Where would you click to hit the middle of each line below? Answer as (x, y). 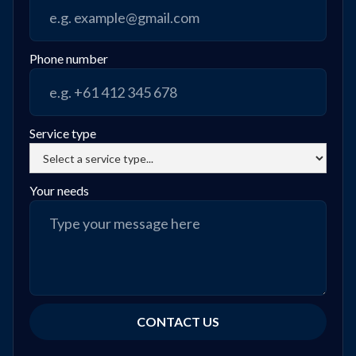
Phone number (69, 58)
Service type (63, 133)
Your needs (59, 190)
